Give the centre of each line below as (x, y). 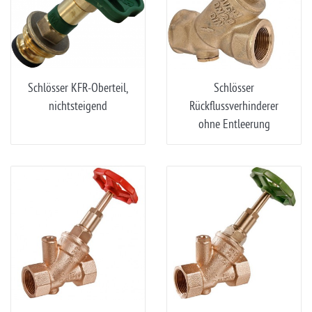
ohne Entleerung (234, 124)
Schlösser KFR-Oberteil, (78, 88)
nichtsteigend (78, 106)
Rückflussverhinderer (234, 106)
